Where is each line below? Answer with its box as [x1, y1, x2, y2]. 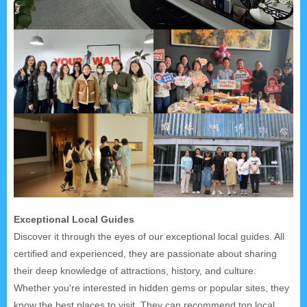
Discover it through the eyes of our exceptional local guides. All [14, 230, 284, 242]
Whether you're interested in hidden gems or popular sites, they [14, 282, 289, 293]
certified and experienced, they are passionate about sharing [14, 247, 277, 259]
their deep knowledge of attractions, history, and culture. [14, 265, 256, 276]
